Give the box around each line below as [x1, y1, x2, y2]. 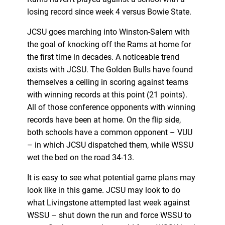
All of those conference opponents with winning [27, 102, 195, 112]
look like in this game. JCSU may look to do [27, 185, 180, 195]
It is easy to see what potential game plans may [27, 172, 195, 182]
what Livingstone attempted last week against [27, 197, 190, 207]
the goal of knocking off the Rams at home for [27, 39, 191, 49]
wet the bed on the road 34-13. [27, 152, 138, 162]
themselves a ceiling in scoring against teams [27, 77, 188, 87]
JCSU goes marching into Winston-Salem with [27, 27, 190, 37]
